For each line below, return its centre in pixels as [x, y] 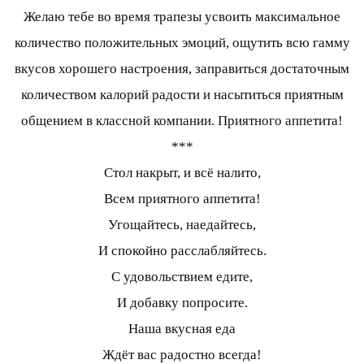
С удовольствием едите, [182, 277]
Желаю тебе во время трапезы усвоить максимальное [182, 17]
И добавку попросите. [182, 303]
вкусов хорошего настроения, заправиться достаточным [182, 69]
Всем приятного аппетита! [182, 199]
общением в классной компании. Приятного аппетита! [182, 121]
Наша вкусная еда [182, 329]
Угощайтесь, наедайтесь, [182, 225]
